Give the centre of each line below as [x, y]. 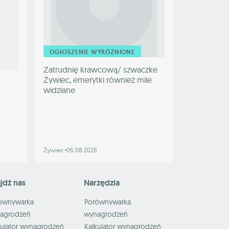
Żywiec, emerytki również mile [98, 80]
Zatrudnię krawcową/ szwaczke [100, 70]
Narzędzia [101, 183]
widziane [59, 90]
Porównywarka [107, 202]
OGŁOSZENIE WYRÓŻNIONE [92, 52]
